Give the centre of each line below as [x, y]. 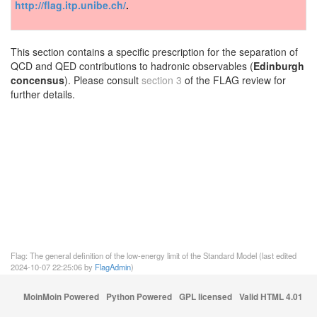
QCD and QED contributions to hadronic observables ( [132, 66]
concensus [38, 80]
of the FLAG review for [234, 80]
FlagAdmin [113, 267]
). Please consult [103, 80]
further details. [43, 94]
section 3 [162, 80]
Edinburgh [279, 66]
